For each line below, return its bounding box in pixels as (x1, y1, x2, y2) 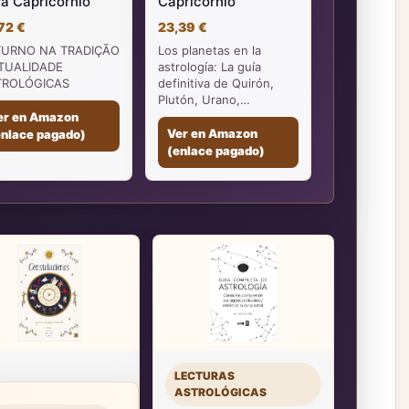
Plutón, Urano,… (158, 92, 250, 107)
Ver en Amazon (167, 126, 257, 141)
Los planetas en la (158, 43, 261, 58)
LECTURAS (174, 369, 236, 383)
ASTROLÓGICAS (174, 385, 267, 399)
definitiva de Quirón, (158, 76, 274, 90)
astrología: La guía (158, 59, 261, 74)
